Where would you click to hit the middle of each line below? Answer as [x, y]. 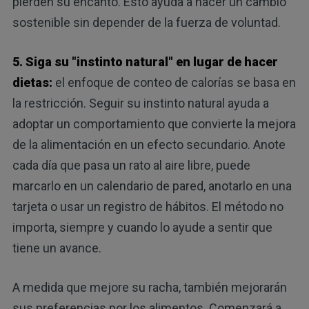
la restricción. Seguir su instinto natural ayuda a [140, 103]
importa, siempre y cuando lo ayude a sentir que [142, 227]
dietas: [32, 82]
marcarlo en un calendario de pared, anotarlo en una [152, 186]
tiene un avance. [57, 248]
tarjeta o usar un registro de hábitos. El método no [148, 206]
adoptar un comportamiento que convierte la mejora [154, 123]
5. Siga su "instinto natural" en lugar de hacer [145, 61]
